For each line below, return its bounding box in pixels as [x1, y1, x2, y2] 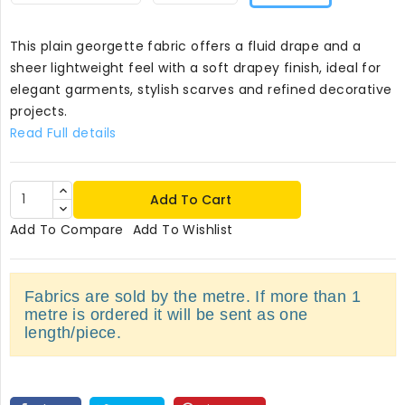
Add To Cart [150, 190, 232, 209]
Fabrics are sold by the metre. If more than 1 [24, 287, 361, 306]
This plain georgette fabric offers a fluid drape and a [10, 36, 362, 55]
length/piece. [24, 324, 122, 343]
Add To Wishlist [132, 221, 233, 240]
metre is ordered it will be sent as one [24, 306, 308, 325]
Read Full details [10, 123, 117, 142]
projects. [10, 101, 68, 120]
